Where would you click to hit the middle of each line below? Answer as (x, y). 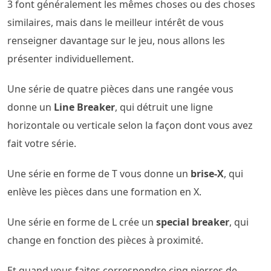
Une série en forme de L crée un (82, 222)
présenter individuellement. (70, 59)
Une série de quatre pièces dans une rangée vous (120, 89)
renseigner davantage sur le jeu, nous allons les (116, 41)
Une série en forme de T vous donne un (99, 174)
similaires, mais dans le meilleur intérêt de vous (116, 22)
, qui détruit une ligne (164, 107)
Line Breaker (84, 107)
